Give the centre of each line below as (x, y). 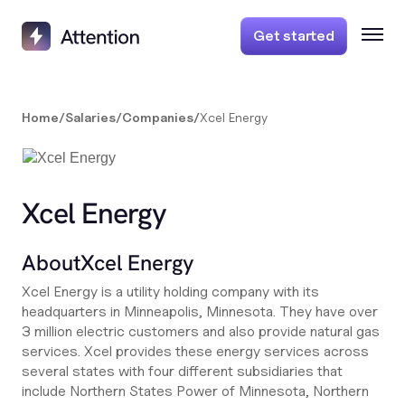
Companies (158, 117)
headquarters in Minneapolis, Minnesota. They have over (200, 311)
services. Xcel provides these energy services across (195, 351)
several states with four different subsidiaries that (182, 371)
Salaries (90, 117)
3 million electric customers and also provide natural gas (201, 331)
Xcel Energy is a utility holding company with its (170, 292)
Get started (294, 36)
